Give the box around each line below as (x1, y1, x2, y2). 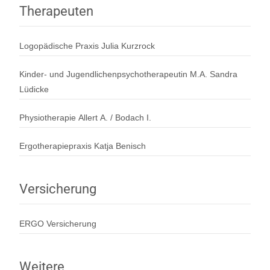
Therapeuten (19, 3, 93, 19)
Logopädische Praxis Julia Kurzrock (19, 40, 155, 51)
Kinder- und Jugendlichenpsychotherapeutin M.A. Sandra (19, 69, 237, 79)
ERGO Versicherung (19, 218, 96, 228)
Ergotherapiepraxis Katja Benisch (19, 140, 146, 151)
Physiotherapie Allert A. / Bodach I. (19, 112, 151, 122)
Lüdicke (19, 84, 49, 94)
